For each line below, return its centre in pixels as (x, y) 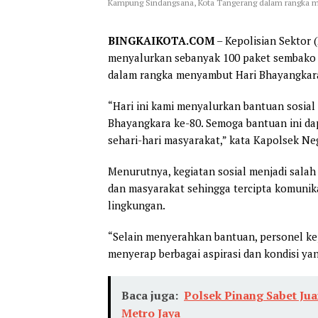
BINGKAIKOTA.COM (161, 40)
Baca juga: (150, 295)
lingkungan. (137, 205)
